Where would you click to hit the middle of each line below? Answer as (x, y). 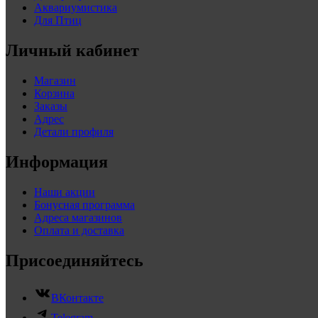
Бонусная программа (84, 205)
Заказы (51, 106)
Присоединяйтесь (75, 260)
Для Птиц (58, 21)
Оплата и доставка (79, 231)
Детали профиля (74, 132)
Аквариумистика (76, 8)
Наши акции (65, 192)
